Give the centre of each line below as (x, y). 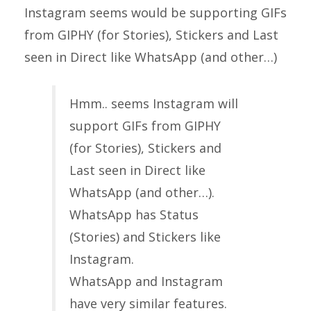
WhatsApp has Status (134, 215)
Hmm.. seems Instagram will (154, 103)
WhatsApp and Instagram (146, 281)
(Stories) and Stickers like (145, 237)
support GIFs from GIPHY (145, 126)
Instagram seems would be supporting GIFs (155, 12)
